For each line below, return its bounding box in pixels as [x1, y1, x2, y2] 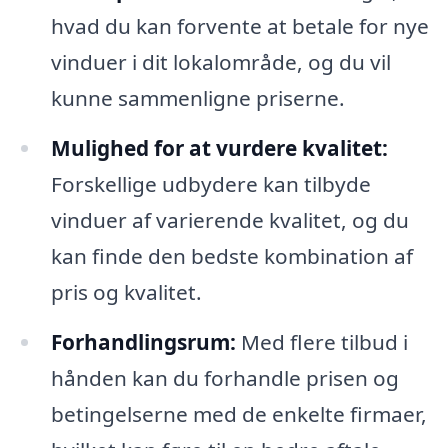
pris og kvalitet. [50, 278, 202, 307]
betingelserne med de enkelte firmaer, [50, 399, 427, 428]
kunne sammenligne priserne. [50, 84, 345, 113]
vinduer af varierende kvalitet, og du [50, 206, 409, 235]
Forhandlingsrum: [50, 327, 236, 356]
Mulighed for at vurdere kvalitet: [50, 134, 388, 163]
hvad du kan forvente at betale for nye [50, 12, 429, 41]
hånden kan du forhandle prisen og [50, 363, 399, 392]
